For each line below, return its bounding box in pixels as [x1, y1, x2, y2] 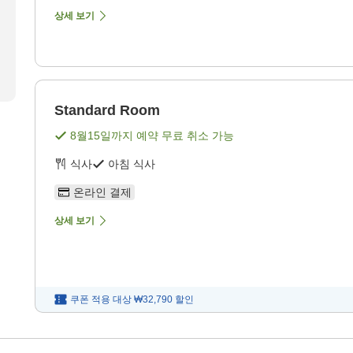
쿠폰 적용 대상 [70, 294, 132, 306]
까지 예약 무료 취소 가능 [111, 129, 234, 143]
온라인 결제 [73, 186, 132, 199]
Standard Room [54, 102, 160, 119]
